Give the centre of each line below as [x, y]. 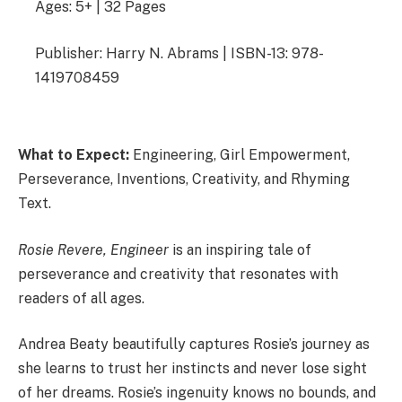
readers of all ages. [81, 298]
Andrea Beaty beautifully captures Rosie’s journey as [194, 345]
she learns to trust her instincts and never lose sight [192, 369]
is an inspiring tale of [240, 249]
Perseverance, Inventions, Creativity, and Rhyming [184, 179]
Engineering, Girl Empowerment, [241, 155]
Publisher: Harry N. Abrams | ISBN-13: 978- [180, 53]
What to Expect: [75, 155]
